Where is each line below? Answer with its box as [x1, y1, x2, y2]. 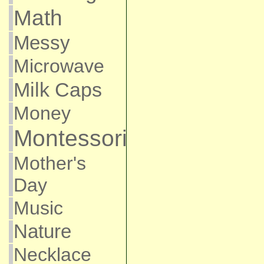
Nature [13, 220, 71, 242]
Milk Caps [13, 78, 102, 101]
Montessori [13, 126, 127, 151]
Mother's [13, 153, 86, 174]
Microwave [13, 55, 104, 77]
